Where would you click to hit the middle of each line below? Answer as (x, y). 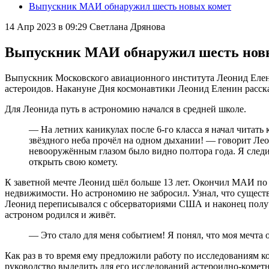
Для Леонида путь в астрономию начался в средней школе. (125, 109)
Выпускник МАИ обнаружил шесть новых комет (130, 6)
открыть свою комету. (73, 162)
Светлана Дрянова (127, 27)
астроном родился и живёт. (60, 214)
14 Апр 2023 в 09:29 (46, 27)
